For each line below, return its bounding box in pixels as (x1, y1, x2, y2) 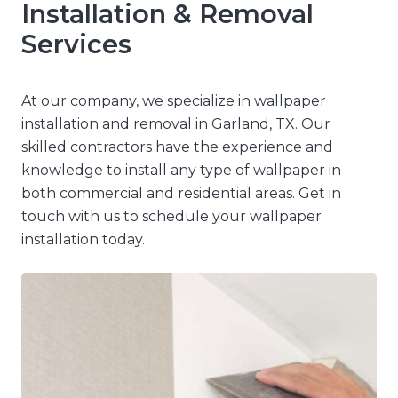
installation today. (21, 230, 145, 248)
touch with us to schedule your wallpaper (21, 207, 322, 225)
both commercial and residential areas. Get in (21, 184, 341, 202)
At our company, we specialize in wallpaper (21, 92, 326, 109)
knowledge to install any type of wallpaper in (21, 161, 341, 179)
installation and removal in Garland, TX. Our (21, 115, 330, 132)
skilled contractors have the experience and (21, 138, 333, 155)
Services (21, 28, 131, 60)
